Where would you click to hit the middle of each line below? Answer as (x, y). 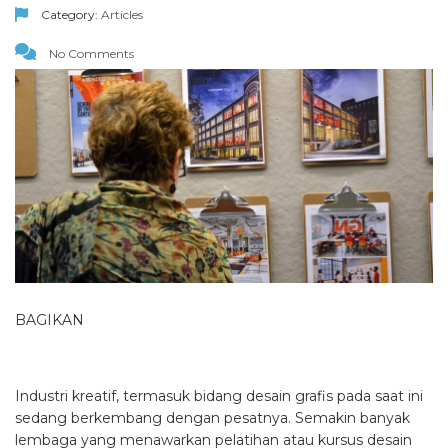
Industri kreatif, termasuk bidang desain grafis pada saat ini (219, 396)
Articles (122, 15)
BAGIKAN (49, 320)
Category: (69, 15)
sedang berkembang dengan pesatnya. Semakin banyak (212, 418)
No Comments (90, 54)
